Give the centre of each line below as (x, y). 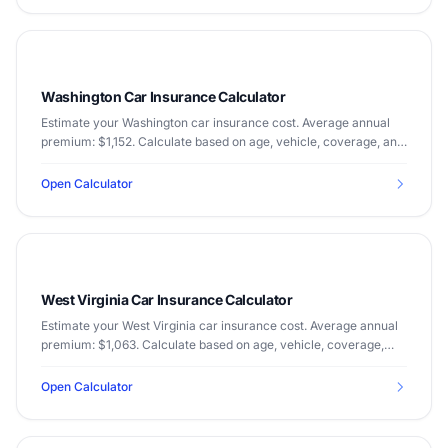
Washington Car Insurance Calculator (163, 96)
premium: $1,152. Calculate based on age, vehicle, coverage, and (222, 141)
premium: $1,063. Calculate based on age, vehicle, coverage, (212, 344)
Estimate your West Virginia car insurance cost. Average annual (219, 325)
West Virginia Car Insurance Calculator (167, 299)
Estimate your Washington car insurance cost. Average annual (215, 122)
